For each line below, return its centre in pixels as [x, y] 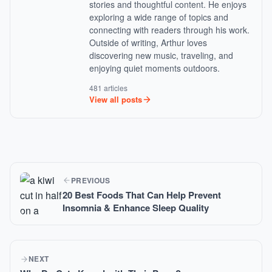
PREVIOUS [91, 180]
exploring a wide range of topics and [159, 17]
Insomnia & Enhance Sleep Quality [136, 207]
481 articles [108, 88]
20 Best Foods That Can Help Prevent [142, 195]
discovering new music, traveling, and [161, 55]
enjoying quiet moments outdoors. [155, 68]
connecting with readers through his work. [169, 30]
